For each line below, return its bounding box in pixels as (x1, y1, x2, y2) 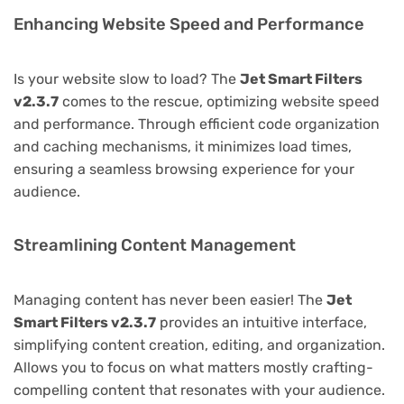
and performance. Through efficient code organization (14, 115, 380, 133)
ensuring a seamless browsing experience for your (14, 160, 354, 178)
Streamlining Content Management (14, 234, 296, 255)
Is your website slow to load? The (14, 69, 240, 87)
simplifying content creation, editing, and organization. (14, 335, 385, 353)
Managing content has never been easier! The (14, 290, 326, 308)
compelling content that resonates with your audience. (14, 381, 385, 399)
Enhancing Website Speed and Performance (14, 14, 364, 34)
